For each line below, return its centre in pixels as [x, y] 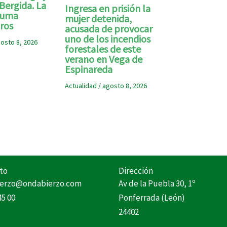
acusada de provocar [109, 29]
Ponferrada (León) [152, 198]
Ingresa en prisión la [108, 9]
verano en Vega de [104, 59]
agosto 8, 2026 [125, 86]
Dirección [136, 171]
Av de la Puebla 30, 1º [157, 183]
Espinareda [89, 69]
